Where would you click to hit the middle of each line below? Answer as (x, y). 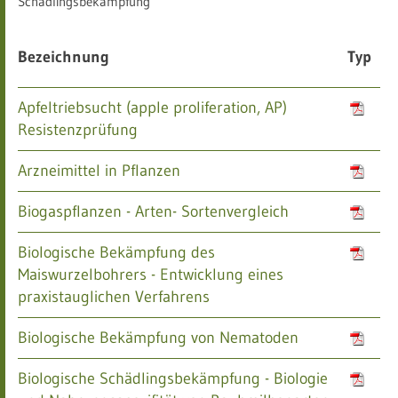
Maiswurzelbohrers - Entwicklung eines (151, 275)
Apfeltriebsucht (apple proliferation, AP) (152, 107)
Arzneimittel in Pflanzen (99, 171)
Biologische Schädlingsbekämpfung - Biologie (173, 378)
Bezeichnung (64, 57)
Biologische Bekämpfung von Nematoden (158, 338)
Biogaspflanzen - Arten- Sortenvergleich (153, 211)
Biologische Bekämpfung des (116, 252)
